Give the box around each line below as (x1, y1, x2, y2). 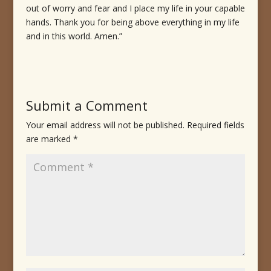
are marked (25, 133, 73, 145)
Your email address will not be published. (25, 119, 184, 131)
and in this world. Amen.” (25, 30, 122, 42)
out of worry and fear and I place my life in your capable (25, 2, 245, 15)
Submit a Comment (25, 96, 148, 115)
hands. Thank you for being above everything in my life (25, 16, 240, 28)
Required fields (186, 119, 244, 131)
